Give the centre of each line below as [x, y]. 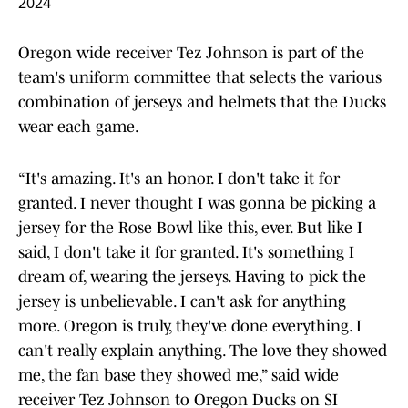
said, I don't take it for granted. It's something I [186, 253]
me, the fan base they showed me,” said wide [178, 376]
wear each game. [79, 127]
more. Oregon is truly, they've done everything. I [190, 326]
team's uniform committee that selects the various [200, 78]
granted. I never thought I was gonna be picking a [197, 204]
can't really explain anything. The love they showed [203, 351]
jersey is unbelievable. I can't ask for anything [182, 302]
